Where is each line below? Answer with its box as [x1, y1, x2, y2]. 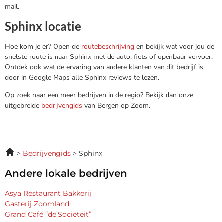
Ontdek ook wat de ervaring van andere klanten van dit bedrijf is [5, 62, 203, 72]
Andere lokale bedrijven [5, 167, 127, 179]
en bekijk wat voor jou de [136, 41, 214, 51]
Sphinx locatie [5, 18, 81, 33]
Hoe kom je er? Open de [5, 41, 81, 51]
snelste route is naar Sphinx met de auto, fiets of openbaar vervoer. [5, 52, 213, 61]
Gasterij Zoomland [5, 199, 69, 208]
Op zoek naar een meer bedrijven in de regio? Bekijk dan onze [5, 90, 193, 100]
